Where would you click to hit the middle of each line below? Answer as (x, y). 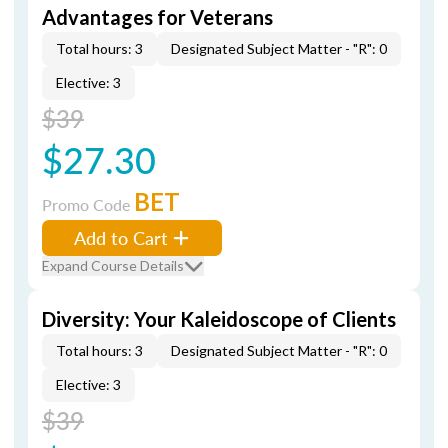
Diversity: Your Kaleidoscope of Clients (219, 319)
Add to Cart (121, 237)
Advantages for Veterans (157, 17)
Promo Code (88, 204)
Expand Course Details (113, 265)
